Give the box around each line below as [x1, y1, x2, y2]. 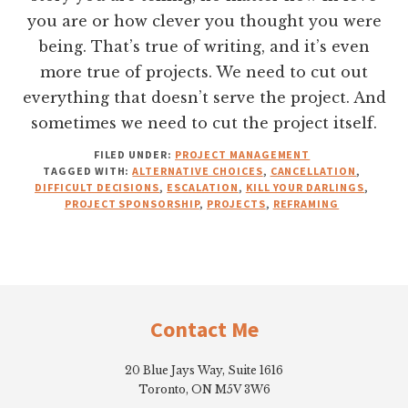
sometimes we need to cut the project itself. [31, 113, 377, 132]
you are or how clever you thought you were [26, 11, 382, 30]
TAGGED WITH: [42, 163, 133, 178]
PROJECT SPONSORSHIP [64, 196, 200, 210]
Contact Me [149, 314, 259, 343]
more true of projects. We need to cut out [40, 62, 368, 81]
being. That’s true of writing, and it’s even [38, 36, 370, 56]
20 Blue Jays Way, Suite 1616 [125, 362, 283, 377]
